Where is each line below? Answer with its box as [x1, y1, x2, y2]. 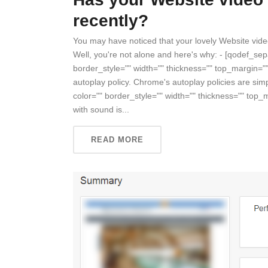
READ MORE [91, 135, 144, 144]
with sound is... [73, 105, 129, 114]
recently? [73, 11, 148, 30]
